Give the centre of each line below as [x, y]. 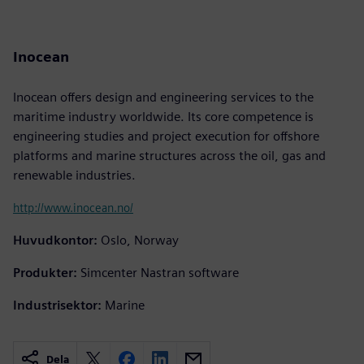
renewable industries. [74, 175]
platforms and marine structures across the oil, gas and [169, 155]
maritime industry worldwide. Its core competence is [163, 116]
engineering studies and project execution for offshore [166, 136]
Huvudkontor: [55, 240]
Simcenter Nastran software [160, 272]
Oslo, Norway [140, 240]
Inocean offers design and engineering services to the [163, 97]
